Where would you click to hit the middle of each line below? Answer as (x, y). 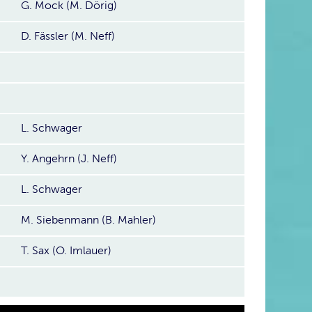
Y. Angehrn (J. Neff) (69, 159)
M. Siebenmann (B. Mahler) (88, 220)
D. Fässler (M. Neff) (68, 36)
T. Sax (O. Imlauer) (66, 251)
